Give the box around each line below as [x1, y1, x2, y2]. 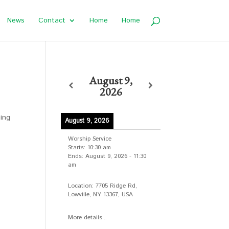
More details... [68, 213, 107, 222]
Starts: [68, 143, 88, 152]
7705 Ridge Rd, [96, 181, 138, 190]
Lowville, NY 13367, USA [68, 190, 133, 199]
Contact [38, 15, 65, 26]
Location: [68, 181, 96, 190]
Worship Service [68, 134, 112, 143]
